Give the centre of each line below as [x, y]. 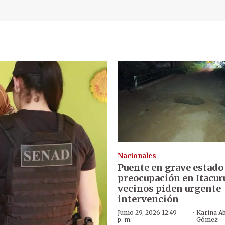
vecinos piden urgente [169, 189]
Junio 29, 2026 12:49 [147, 213]
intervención [148, 199]
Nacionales [137, 156]
